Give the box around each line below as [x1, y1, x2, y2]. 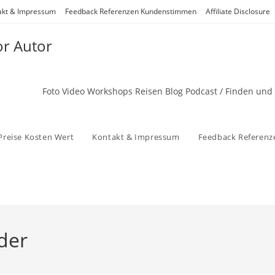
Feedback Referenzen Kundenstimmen [65, 6, 196, 17]
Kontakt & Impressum [92, 131, 180, 142]
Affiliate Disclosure [206, 6, 270, 17]
